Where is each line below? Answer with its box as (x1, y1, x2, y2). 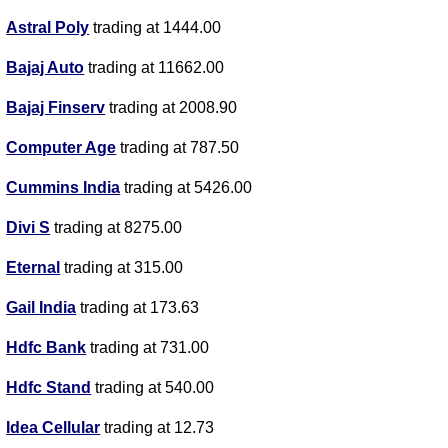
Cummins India (6, 179, 121, 197)
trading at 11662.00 (84, 59, 225, 77)
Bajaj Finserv (6, 99, 106, 117)
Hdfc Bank (6, 339, 87, 357)
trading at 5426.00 (120, 179, 253, 197)
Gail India (6, 299, 77, 317)
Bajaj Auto (6, 59, 85, 77)
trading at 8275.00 (50, 219, 183, 237)
